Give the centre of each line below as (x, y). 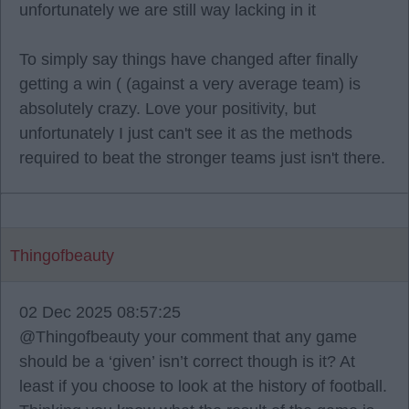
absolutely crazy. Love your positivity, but (168, 109)
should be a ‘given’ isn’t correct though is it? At (187, 362)
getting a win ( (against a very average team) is (190, 84)
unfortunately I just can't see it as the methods (186, 133)
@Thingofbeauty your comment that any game (188, 337)
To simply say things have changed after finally (189, 59)
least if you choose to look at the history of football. (203, 386)
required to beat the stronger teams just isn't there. (202, 158)
